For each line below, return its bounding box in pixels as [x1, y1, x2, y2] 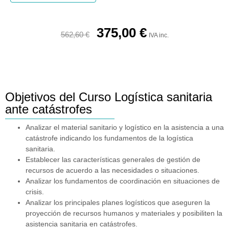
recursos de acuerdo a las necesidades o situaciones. [26, 166, 199, 175]
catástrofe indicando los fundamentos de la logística [26, 134, 193, 143]
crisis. [26, 188, 44, 196]
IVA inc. [148, 32, 169, 39]
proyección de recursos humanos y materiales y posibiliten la [26, 209, 222, 218]
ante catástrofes [5, 102, 92, 117]
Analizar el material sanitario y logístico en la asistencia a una [26, 123, 224, 132]
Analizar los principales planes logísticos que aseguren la [26, 198, 210, 207]
